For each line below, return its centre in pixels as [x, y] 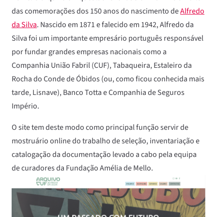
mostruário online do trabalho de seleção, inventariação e [106, 141]
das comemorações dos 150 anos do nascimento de [96, 11]
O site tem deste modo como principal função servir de [100, 127]
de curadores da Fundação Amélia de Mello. [82, 168]
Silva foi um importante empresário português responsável [108, 38]
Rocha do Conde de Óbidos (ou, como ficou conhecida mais [108, 79]
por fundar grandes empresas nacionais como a [89, 52]
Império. [25, 106]
